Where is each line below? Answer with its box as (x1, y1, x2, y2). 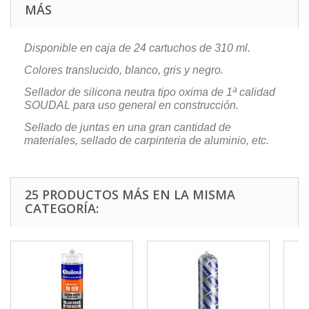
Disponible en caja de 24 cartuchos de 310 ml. (24, 42, 250, 54)
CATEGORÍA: (25, 200, 99, 217)
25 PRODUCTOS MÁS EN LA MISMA (25, 186, 235, 203)
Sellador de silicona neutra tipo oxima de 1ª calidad (24, 86, 275, 98)
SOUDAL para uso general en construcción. (24, 99, 239, 111)
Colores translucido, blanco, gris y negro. (24, 64, 223, 76)
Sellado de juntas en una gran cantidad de (24, 121, 231, 133)
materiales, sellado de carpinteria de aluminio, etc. (24, 134, 269, 146)
